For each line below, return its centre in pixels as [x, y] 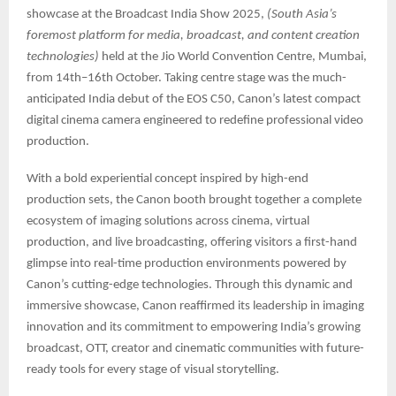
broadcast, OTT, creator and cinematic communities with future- [195, 349]
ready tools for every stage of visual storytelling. [153, 370]
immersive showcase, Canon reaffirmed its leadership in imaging [195, 307]
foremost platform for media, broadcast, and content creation [193, 36]
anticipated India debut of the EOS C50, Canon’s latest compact [194, 100]
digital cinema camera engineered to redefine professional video [195, 121]
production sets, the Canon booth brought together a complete [194, 201]
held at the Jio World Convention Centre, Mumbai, [234, 57]
